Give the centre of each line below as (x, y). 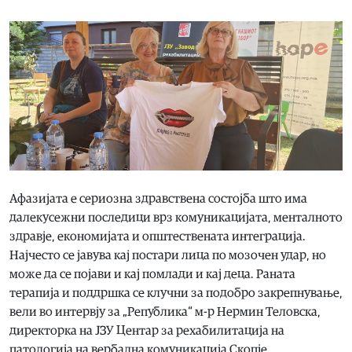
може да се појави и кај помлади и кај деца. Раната (152, 274)
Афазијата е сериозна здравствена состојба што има (158, 198)
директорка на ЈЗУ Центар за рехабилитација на (147, 330)
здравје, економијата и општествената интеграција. (158, 236)
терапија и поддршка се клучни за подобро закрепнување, (176, 293)
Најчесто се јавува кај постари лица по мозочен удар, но (168, 255)
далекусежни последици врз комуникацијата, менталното (176, 217)
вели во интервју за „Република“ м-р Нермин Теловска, (165, 312)
